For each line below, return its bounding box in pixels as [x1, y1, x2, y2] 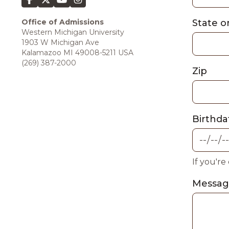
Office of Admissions [21, 17, 104, 27]
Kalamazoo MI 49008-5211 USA [21, 48, 133, 57]
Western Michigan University [21, 28, 124, 37]
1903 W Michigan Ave [21, 38, 99, 47]
